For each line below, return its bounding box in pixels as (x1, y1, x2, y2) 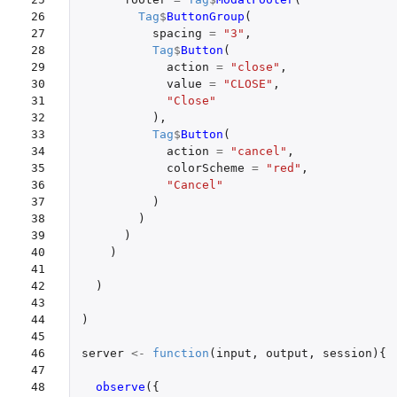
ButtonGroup (166, 9, 245, 23)
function (152, 346, 209, 360)
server (81, 346, 124, 360)
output (265, 346, 308, 360)
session (322, 346, 372, 360)
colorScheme (166, 160, 245, 175)
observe (95, 379, 145, 393)
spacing (152, 26, 202, 40)
